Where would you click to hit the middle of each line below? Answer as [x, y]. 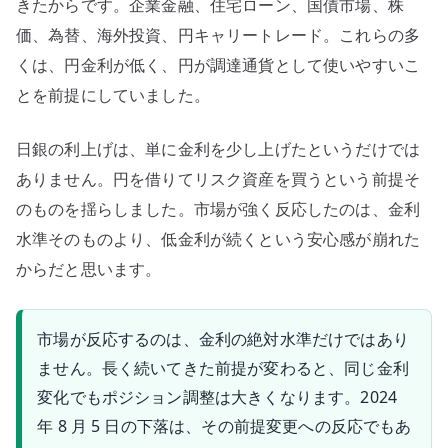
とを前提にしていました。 [113, 94]
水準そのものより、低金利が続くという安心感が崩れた [218, 238]
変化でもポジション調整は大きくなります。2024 [217, 396]
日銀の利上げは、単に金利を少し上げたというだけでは [218, 148]
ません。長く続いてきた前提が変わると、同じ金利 [223, 367]
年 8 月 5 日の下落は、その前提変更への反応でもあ [224, 425]
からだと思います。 [89, 268]
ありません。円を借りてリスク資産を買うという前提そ [218, 178]
